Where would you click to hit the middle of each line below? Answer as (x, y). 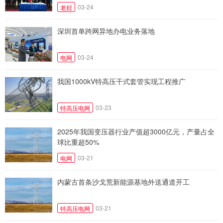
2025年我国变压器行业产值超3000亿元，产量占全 (136, 131)
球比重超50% (78, 142)
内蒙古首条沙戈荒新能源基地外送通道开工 (123, 181)
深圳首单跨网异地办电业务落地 (106, 31)
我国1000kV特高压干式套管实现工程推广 (121, 81)
